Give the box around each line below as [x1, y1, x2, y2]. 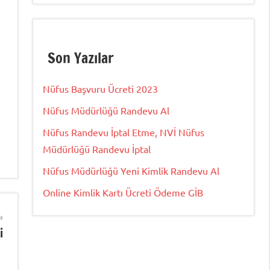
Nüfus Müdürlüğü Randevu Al [43, 104, 169, 117]
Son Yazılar [48, 48, 114, 69]
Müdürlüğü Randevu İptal [43, 143, 151, 155]
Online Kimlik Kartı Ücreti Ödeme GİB [43, 186, 203, 199]
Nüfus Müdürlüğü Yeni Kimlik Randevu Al [43, 165, 219, 177]
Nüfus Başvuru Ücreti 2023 [43, 83, 158, 95]
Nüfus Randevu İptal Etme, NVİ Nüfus [43, 126, 204, 139]
